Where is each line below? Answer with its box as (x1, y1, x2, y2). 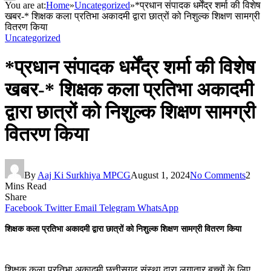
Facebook (5, 202, 42, 213)
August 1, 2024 (131, 169, 190, 180)
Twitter (45, 202, 72, 213)
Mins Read (5, 180, 47, 191)
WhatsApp (137, 202, 178, 213)
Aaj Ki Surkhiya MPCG (38, 169, 131, 180)
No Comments (190, 169, 246, 180)
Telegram (99, 202, 135, 213)
